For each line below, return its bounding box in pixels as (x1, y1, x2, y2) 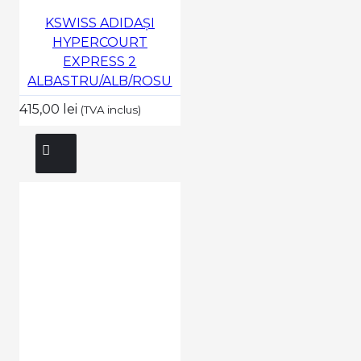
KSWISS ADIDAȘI (44, 15, 155, 31)
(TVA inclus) (80, 102, 141, 116)
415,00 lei (19, 101, 81, 117)
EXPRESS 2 (63, 53, 137, 69)
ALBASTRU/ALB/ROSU (27, 73, 172, 89)
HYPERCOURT (52, 34, 147, 50)
